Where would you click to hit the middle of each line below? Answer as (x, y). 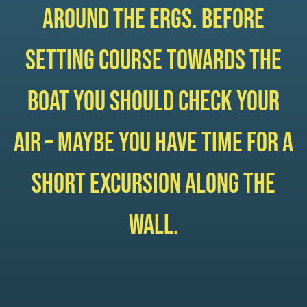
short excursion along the (153, 184)
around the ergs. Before (153, 20)
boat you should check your (153, 102)
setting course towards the (153, 61)
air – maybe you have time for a (153, 143)
